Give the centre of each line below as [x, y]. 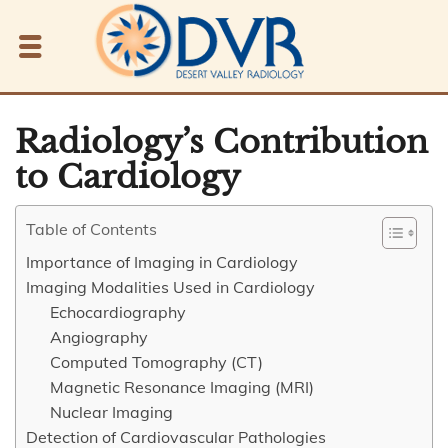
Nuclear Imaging [111, 412]
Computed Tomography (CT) [156, 362]
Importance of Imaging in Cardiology [162, 262]
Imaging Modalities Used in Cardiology [170, 287]
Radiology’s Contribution [221, 142]
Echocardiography [118, 312]
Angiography [99, 337]
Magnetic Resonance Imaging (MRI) [182, 387]
